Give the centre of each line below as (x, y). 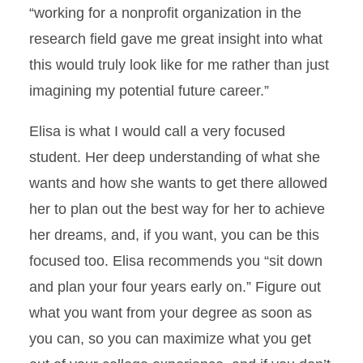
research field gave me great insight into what (176, 38)
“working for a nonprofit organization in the (165, 13)
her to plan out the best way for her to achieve (177, 209)
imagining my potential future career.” (149, 90)
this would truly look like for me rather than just (179, 64)
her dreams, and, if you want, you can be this (174, 235)
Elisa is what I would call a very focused (157, 131)
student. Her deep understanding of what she (175, 157)
